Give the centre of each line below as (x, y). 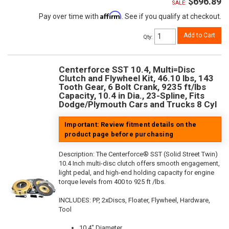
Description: (77, 154)
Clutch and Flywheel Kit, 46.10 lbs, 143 (136, 78)
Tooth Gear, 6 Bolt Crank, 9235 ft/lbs (132, 87)
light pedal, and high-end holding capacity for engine (136, 172)
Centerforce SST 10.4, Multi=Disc (127, 69)
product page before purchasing (119, 134)
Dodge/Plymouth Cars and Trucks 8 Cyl (138, 104)
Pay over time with (70, 17)
